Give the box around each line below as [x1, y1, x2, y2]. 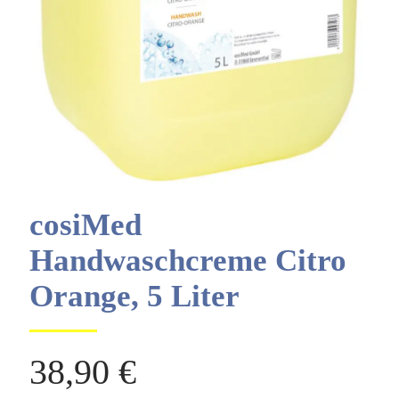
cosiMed [29, 207, 142, 242]
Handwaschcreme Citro [29, 242, 346, 278]
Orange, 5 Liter [29, 278, 240, 313]
